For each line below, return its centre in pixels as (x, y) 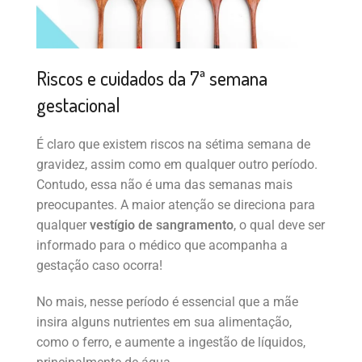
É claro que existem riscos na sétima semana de (173, 145)
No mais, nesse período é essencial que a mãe (167, 302)
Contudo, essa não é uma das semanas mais (164, 185)
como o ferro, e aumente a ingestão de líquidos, (171, 343)
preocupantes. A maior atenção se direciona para (176, 205)
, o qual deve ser (279, 225)
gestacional (78, 105)
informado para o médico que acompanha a (162, 246)
